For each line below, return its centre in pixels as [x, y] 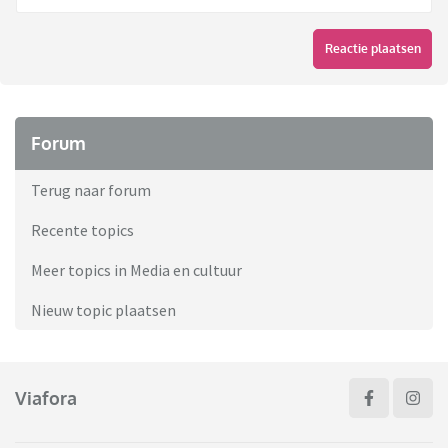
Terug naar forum [91, 190]
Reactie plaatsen [372, 49]
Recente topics [82, 230]
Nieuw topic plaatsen [103, 310]
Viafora [46, 397]
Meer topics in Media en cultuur [136, 270]
